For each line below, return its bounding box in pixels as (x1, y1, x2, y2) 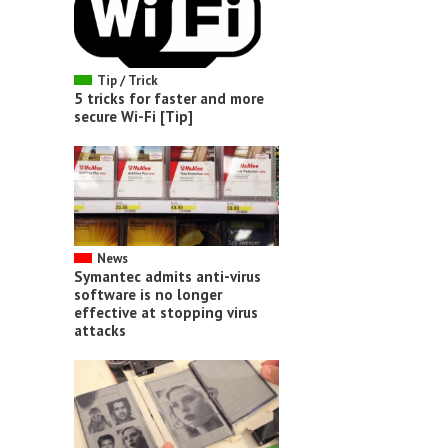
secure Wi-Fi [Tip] (74, 106, 193, 126)
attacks (74, 320, 126, 340)
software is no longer (74, 284, 222, 304)
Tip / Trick (97, 71, 158, 89)
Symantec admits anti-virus (74, 266, 261, 286)
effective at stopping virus (74, 302, 258, 322)
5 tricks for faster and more (74, 88, 264, 108)
